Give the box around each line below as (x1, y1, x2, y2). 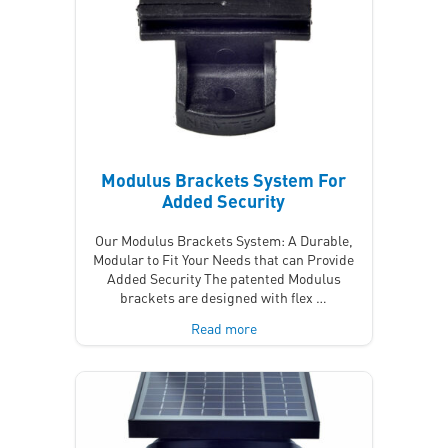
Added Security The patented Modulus (106, 268, 341, 287)
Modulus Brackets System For (101, 167, 347, 191)
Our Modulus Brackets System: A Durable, (94, 230, 353, 249)
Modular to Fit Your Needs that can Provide (93, 249, 355, 268)
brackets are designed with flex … (120, 287, 328, 306)
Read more (190, 318, 257, 337)
